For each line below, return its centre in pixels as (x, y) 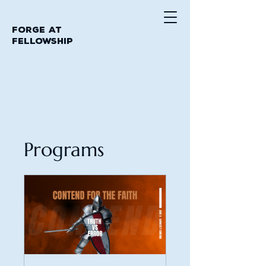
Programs (64, 150)
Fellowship (42, 41)
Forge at (37, 30)
